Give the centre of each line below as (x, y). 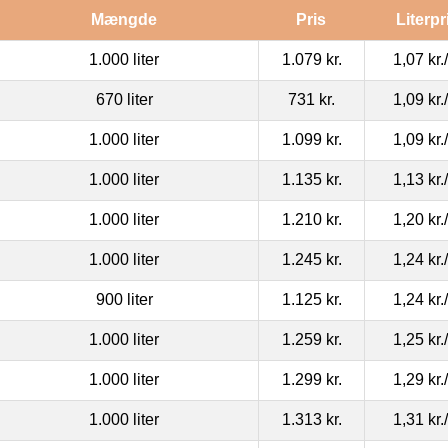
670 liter (124, 99)
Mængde (123, 19)
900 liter (124, 299)
